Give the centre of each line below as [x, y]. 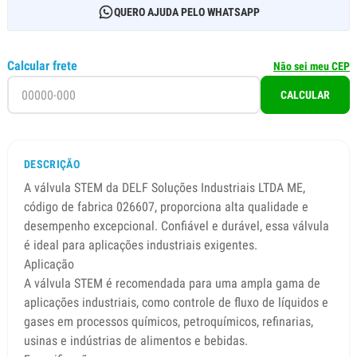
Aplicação [49, 264]
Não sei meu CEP [312, 66]
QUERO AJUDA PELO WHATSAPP [186, 12]
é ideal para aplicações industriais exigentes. [141, 245]
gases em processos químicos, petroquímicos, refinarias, [169, 322]
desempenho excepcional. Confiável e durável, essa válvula [177, 226]
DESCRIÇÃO [52, 164]
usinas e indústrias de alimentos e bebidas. [136, 341]
